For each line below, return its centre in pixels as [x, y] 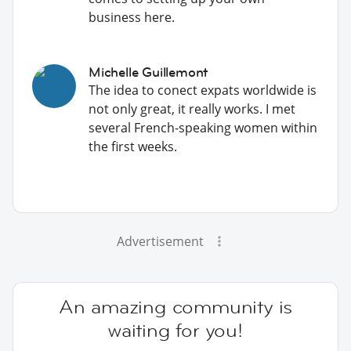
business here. [132, 17]
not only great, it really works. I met [192, 109]
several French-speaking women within [203, 127]
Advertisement [160, 241]
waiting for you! [175, 330]
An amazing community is [175, 306]
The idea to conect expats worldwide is [203, 90]
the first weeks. [133, 146]
